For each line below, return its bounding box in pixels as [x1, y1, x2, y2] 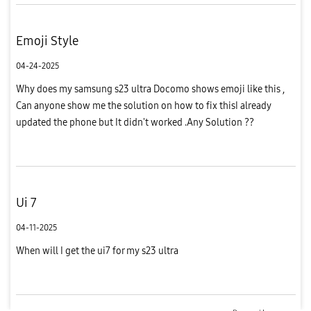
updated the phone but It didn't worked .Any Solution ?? [15, 116, 254, 128]
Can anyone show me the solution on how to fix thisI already [15, 99, 271, 112]
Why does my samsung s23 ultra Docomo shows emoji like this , [15, 83, 285, 95]
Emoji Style [15, 33, 78, 49]
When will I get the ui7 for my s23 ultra [15, 244, 178, 257]
